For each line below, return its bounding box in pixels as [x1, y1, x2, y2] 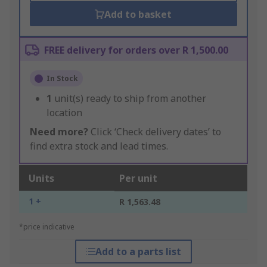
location [46, 106, 82, 120]
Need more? [30, 125, 88, 139]
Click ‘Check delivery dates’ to [88, 125, 221, 139]
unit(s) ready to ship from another [54, 92, 206, 105]
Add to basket [104, 8, 172, 21]
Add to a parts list [95, 245, 181, 259]
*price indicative [19, 222, 74, 232]
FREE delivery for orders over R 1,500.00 [44, 44, 228, 57]
